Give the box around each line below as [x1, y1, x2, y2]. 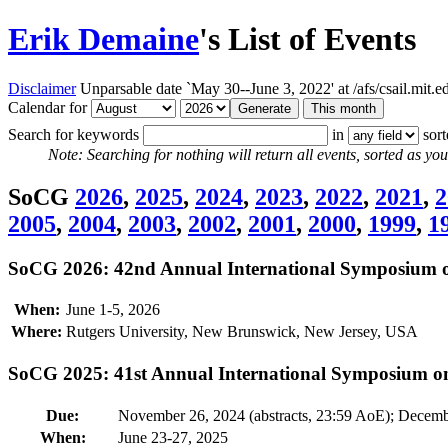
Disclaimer [8, 79, 76, 97]
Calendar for [8, 98, 91, 116]
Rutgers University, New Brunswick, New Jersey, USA [66, 323, 418, 341]
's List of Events [199, 21, 416, 58]
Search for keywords [8, 125, 143, 143]
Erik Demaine [8, 21, 199, 58]
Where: [11, 323, 62, 341]
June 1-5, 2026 [66, 301, 160, 319]
